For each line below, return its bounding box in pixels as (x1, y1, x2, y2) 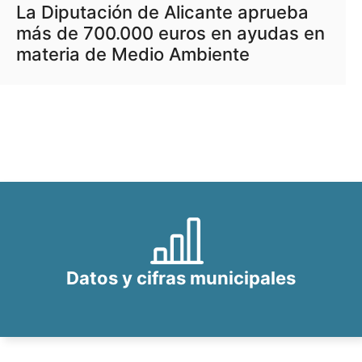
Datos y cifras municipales (66, 267, 296, 288)
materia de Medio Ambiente (16, 44, 250, 65)
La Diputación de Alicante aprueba (16, 2, 309, 23)
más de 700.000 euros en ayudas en (16, 23, 325, 44)
